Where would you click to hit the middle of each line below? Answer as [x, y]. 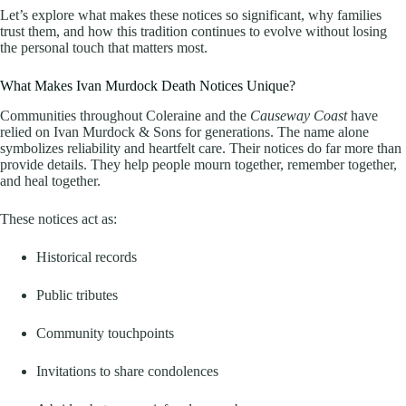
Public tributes [77, 295]
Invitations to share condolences [127, 372]
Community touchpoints [105, 333]
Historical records [87, 257]
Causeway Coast [299, 116]
